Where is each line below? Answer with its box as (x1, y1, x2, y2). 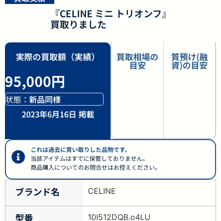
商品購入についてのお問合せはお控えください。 (31, 163, 161, 171)
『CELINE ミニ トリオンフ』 (50, 6, 171, 20)
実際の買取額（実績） (16, 50, 100, 63)
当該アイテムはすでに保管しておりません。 (31, 154, 148, 162)
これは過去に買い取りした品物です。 (31, 145, 131, 153)
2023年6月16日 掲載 (21, 108, 94, 120)
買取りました (50, 17, 107, 31)
